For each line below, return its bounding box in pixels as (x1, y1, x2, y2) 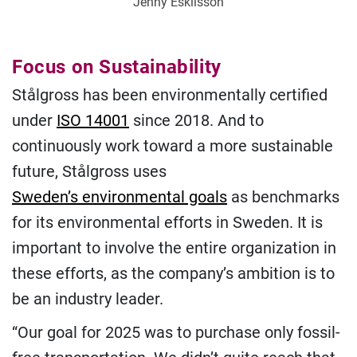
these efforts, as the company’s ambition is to (12, 264, 335, 284)
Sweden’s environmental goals (12, 187, 227, 207)
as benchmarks (227, 187, 339, 207)
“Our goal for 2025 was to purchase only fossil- (12, 323, 340, 343)
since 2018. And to (129, 111, 264, 131)
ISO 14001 (57, 111, 129, 131)
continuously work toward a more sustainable (12, 136, 333, 156)
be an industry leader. (12, 289, 163, 309)
